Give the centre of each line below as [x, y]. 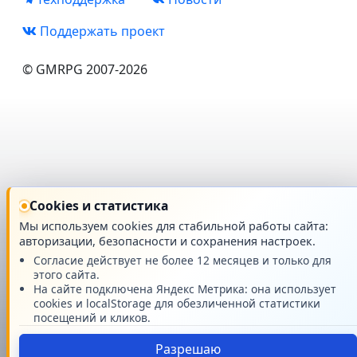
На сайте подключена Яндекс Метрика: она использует [185, 289]
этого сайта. [67, 275]
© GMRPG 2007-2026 [85, 70]
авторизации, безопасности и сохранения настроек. [167, 241]
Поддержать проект [101, 31]
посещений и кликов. [92, 318]
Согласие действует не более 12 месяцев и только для [182, 260]
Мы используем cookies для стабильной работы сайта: [174, 226]
